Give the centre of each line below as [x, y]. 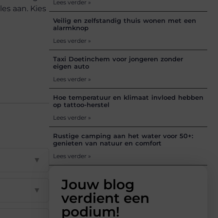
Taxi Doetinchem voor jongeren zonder [118, 59]
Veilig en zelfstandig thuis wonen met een [125, 21]
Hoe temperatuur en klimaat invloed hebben [128, 98]
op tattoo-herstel [81, 105]
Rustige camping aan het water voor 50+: [123, 136]
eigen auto [71, 66]
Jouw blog [98, 185]
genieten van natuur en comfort [107, 143]
